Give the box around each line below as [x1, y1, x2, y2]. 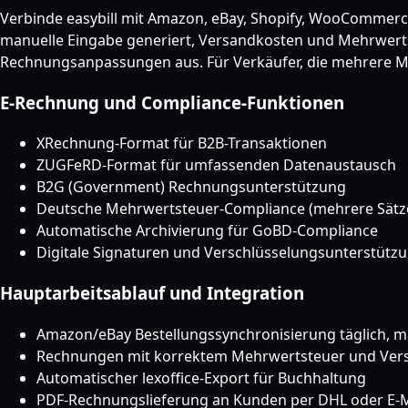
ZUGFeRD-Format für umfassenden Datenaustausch [36, 155, 396, 176]
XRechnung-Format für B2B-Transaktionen [36, 133, 327, 154]
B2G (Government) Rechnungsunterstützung [36, 177, 346, 198]
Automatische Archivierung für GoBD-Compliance [36, 220, 378, 241]
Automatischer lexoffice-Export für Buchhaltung [36, 367, 366, 388]
